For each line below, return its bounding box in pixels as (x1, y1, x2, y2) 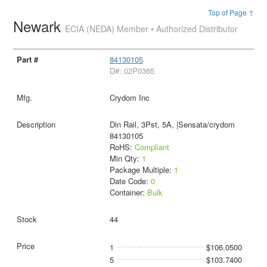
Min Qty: (109, 152, 142, 164)
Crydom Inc (109, 91, 150, 103)
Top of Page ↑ (207, 7, 254, 17)
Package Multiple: (109, 163, 174, 175)
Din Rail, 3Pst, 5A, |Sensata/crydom (109, 118, 235, 130)
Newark (13, 15, 66, 36)
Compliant (134, 141, 169, 153)
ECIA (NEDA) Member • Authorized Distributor (65, 23, 238, 35)
